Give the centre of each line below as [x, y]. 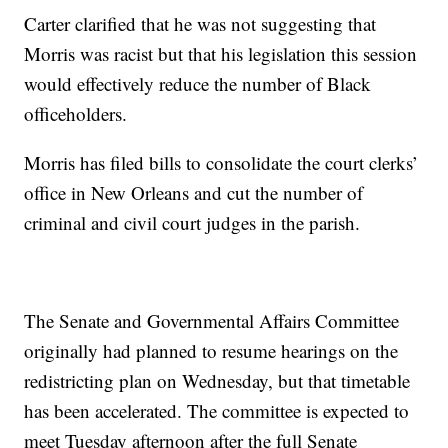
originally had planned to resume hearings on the [211, 351]
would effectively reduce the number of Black [198, 84]
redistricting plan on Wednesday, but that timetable [217, 381]
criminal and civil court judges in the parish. [192, 223]
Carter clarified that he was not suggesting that [200, 24]
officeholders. [76, 114]
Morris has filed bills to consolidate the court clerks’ [221, 163]
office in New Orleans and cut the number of [194, 193]
